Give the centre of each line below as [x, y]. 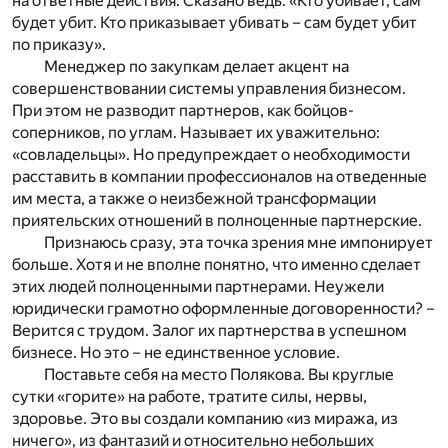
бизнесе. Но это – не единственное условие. [176, 353]
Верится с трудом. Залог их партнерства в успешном [209, 331]
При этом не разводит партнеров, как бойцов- [183, 111]
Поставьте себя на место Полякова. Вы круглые [219, 375]
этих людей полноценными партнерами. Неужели [198, 287]
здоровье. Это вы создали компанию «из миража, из [205, 419]
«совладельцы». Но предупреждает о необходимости [211, 155]
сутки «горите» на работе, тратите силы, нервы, [189, 397]
